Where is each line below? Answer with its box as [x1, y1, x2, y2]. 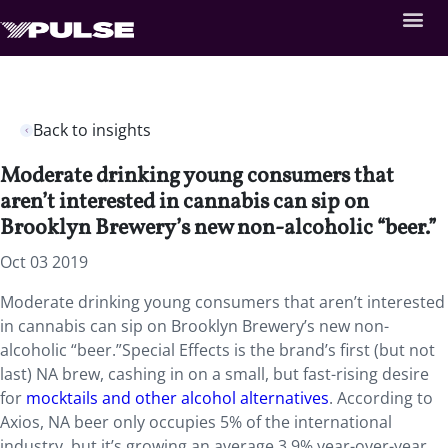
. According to [329, 387, 433, 409]
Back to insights [33, 119, 151, 141]
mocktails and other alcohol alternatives [26, 387, 329, 409]
